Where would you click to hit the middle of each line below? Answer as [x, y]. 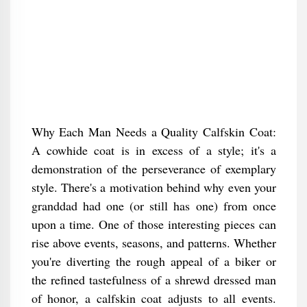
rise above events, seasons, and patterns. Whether [153, 243]
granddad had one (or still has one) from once [153, 206]
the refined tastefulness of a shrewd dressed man [153, 280]
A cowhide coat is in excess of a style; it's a [153, 150]
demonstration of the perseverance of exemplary [153, 169]
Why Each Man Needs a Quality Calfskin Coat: [153, 132]
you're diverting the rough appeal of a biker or [153, 261]
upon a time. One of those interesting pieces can [153, 224]
